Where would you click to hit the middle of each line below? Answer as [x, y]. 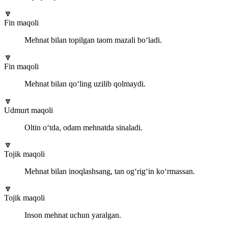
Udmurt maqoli [28, 110]
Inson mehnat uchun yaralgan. [73, 215]
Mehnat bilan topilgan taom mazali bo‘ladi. [93, 40]
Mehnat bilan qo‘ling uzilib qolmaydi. [85, 83]
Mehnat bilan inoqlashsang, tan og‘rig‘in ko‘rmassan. [110, 171]
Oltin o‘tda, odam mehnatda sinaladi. [83, 127]
